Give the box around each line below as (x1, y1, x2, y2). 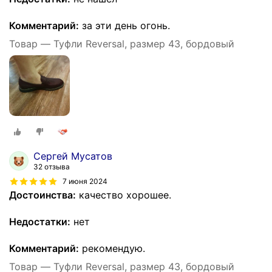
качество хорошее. (76, 188, 171, 201)
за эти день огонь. (79, 19, 170, 32)
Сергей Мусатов (33, 149, 112, 162)
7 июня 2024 (63, 177, 107, 186)
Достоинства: (9, 188, 76, 201)
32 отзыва (33, 161, 70, 171)
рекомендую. (79, 242, 145, 254)
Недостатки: (9, 215, 70, 228)
